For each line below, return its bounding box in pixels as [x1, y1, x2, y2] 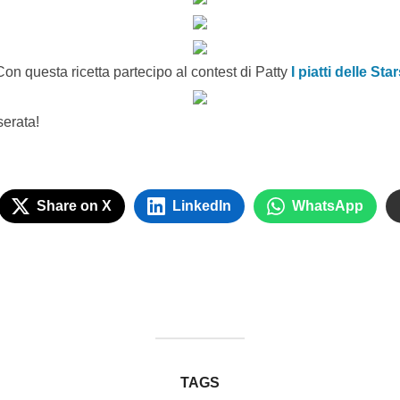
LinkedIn [172, 197, 231, 213]
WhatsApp [292, 197, 363, 213]
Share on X [37, 197, 112, 213]
